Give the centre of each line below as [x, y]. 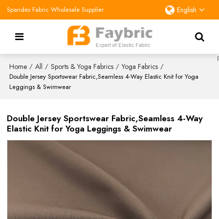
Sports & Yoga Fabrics [82, 66]
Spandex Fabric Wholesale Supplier [55, 10]
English [186, 10]
